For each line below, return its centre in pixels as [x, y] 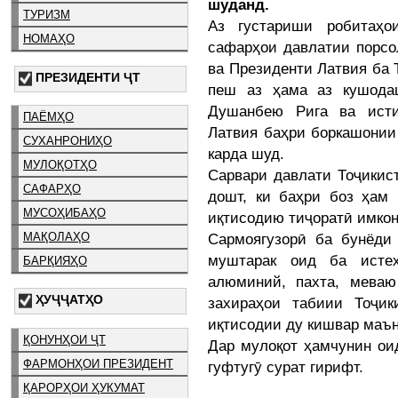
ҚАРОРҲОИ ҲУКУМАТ [84, 387]
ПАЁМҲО [48, 117]
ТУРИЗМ [47, 14]
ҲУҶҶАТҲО [69, 300]
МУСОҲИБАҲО [64, 213]
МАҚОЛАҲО [56, 237]
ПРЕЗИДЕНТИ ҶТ [88, 77]
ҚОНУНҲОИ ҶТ [64, 339]
